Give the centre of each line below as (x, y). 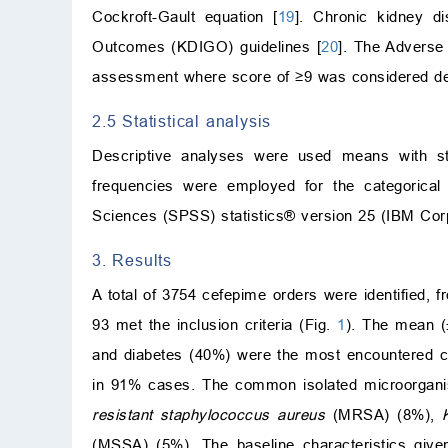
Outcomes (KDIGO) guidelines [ (207, 47)
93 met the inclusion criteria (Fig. (215, 325)
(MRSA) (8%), (384, 415)
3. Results (132, 260)
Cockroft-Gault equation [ (185, 17)
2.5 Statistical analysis (182, 121)
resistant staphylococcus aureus (209, 415)
